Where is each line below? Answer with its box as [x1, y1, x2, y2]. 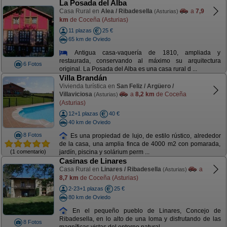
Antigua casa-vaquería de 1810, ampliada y [68, 49, 221, 56]
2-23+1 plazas [68, 185, 103, 192]
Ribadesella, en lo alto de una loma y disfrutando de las [59, 215, 221, 223]
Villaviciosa [59, 91, 92, 98]
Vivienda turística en [59, 83, 117, 90]
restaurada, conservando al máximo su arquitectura [59, 57, 221, 65]
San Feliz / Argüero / [116, 83, 174, 90]
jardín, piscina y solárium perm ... [59, 148, 149, 156]
